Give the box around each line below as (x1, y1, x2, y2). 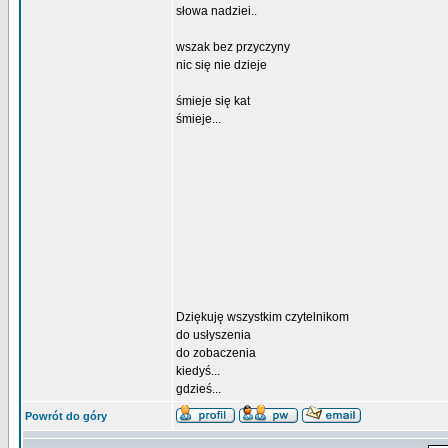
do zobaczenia (176, 346, 256, 360)
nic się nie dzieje (176, 58, 267, 72)
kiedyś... (176, 364, 220, 378)
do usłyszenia (176, 328, 251, 342)
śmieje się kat (176, 94, 250, 108)
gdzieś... (176, 382, 221, 396)
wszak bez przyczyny (176, 40, 290, 54)
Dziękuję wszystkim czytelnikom (176, 310, 349, 324)
